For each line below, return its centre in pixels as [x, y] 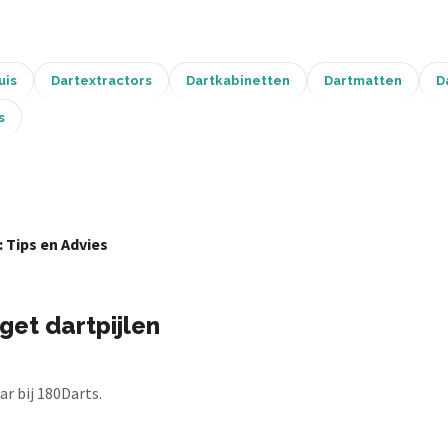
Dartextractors [101, 80]
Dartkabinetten [238, 80]
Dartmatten [363, 80]
